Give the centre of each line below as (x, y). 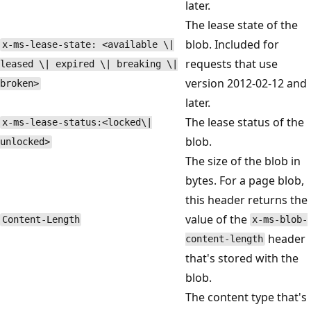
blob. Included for (232, 44)
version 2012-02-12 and (246, 83)
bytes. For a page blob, (245, 180)
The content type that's (246, 297)
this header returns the (246, 200)
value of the (218, 219)
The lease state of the (242, 25)
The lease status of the (245, 122)
